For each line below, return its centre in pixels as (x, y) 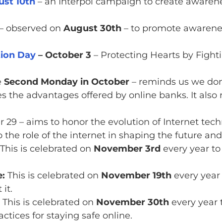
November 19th (136, 176)
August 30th (92, 28)
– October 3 (63, 55)
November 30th (132, 202)
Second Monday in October (65, 82)
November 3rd (127, 149)
